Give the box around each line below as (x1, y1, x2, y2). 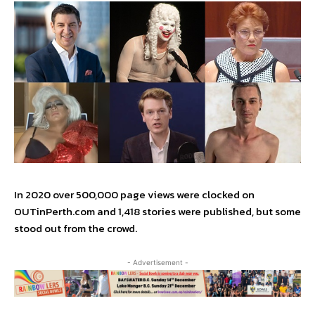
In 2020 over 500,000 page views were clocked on (14, 186, 255, 203)
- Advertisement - (127, 258, 188, 267)
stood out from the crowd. (14, 220, 137, 237)
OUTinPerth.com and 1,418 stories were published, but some (14, 203, 301, 220)
